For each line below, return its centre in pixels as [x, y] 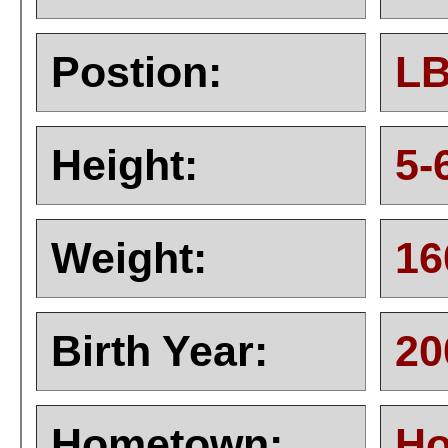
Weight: [129, 258]
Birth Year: [159, 351]
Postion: [136, 72]
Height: [124, 165]
